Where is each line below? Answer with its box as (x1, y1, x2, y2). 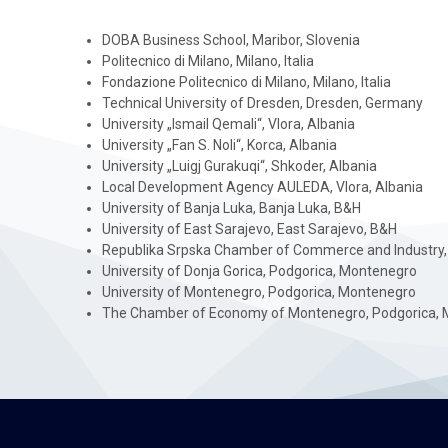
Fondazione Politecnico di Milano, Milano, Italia (102, 74, 391, 90)
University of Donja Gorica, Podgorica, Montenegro (102, 263, 417, 279)
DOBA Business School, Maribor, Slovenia (102, 32, 360, 48)
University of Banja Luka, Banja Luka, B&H (102, 200, 361, 216)
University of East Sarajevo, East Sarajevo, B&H (102, 221, 397, 237)
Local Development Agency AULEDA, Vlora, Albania (102, 179, 423, 195)
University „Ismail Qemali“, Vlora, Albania (102, 116, 355, 132)
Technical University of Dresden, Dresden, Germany (102, 95, 423, 111)
